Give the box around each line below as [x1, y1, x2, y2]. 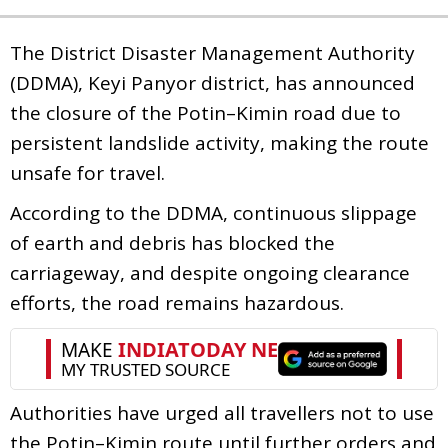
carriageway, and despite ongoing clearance [10, 259, 410, 286]
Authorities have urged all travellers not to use [10, 399, 434, 426]
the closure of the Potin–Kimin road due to [10, 99, 401, 126]
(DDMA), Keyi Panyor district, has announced [10, 69, 415, 96]
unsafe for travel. [10, 159, 165, 186]
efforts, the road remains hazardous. [10, 289, 344, 316]
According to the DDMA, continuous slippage [10, 199, 417, 226]
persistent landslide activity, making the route [10, 129, 429, 156]
